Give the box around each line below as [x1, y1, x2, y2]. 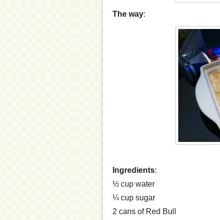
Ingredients [112, 166, 155, 175]
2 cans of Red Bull [112, 207, 176, 216]
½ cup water [112, 180, 155, 189]
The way [112, 10, 143, 19]
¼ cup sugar [112, 193, 155, 202]
